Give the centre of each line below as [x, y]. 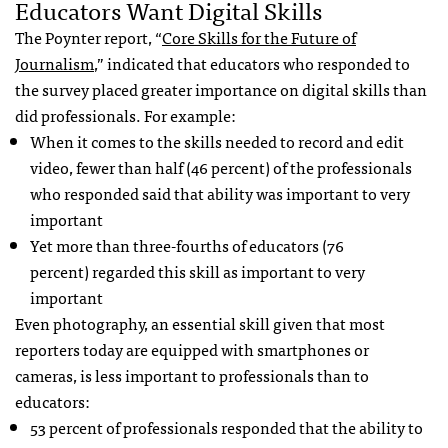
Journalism [54, 62]
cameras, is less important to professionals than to [192, 374]
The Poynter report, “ [88, 36]
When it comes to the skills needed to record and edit [217, 140]
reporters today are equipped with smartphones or [192, 348]
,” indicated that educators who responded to [252, 62]
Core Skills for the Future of [259, 36]
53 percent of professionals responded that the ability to [226, 426]
